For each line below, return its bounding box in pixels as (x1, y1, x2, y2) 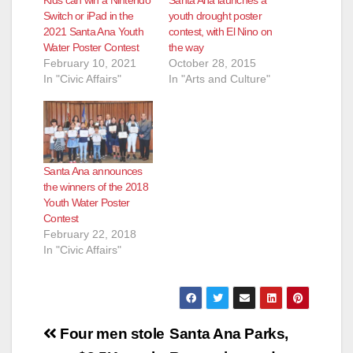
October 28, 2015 (169, 56, 256, 69)
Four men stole (56, 325, 165, 343)
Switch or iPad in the (43, 9, 134, 22)
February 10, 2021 (43, 56, 136, 69)
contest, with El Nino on (169, 24, 273, 38)
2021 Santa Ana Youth (43, 24, 144, 38)
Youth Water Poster (43, 196, 130, 210)
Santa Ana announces (43, 165, 143, 178)
